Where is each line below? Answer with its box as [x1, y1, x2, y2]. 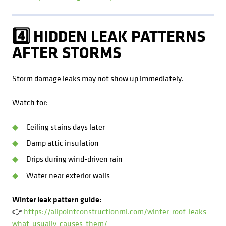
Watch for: [12, 97, 48, 108]
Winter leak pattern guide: [12, 194, 101, 205]
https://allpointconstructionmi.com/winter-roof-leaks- [24, 206, 209, 217]
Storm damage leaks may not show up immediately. [12, 73, 183, 84]
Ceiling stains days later [26, 121, 105, 132]
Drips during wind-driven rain [26, 153, 123, 164]
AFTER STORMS [12, 41, 121, 63]
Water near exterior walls [26, 169, 110, 181]
